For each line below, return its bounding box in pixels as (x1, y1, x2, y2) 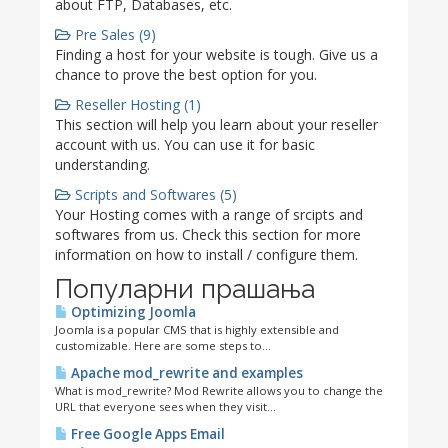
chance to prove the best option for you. (55, 65, 317, 84)
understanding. (55, 155, 150, 174)
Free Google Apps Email (68, 425, 225, 443)
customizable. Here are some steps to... (55, 338, 271, 353)
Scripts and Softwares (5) (71, 185, 237, 204)
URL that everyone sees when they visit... (55, 399, 276, 414)
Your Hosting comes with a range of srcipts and (55, 205, 363, 224)
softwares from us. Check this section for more (55, 225, 361, 244)
